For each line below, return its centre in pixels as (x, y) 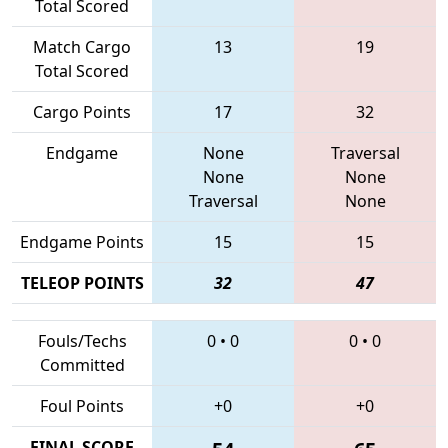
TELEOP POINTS (82, 282)
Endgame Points (82, 241)
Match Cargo (82, 46)
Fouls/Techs (82, 340)
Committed (82, 364)
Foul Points (82, 405)
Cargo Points (82, 111)
